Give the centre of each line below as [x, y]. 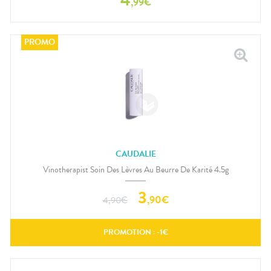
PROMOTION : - [131, 233]
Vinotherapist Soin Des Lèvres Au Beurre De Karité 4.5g [135, 169]
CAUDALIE [135, 154]
